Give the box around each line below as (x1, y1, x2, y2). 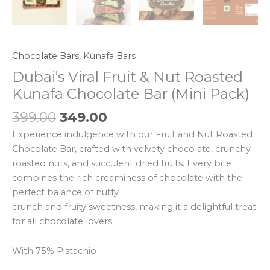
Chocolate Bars (12, 50, 79, 61)
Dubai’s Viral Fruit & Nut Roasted (12, 68, 243, 86)
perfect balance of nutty (12, 186, 119, 198)
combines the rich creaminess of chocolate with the (12, 172, 242, 183)
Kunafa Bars (83, 50, 136, 61)
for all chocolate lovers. (12, 215, 114, 227)
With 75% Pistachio (12, 245, 96, 257)
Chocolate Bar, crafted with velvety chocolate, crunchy (12, 143, 251, 154)
